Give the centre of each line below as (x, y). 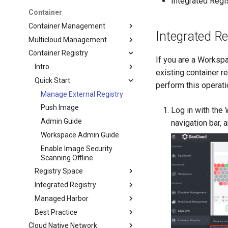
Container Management (67, 26)
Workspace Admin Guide (80, 135)
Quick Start (53, 80)
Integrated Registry (66, 185)
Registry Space (59, 171)
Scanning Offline (67, 158)
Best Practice (56, 212)
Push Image (60, 108)
